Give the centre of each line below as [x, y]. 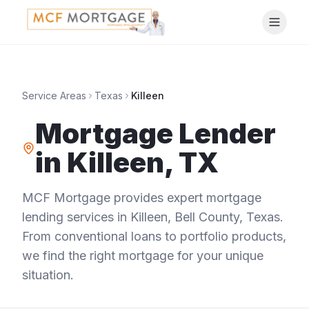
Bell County [207, 217]
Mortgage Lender [155, 133]
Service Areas [54, 96]
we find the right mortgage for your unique [143, 256]
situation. [48, 275]
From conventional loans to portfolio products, [154, 236]
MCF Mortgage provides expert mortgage [142, 198]
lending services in [76, 217]
